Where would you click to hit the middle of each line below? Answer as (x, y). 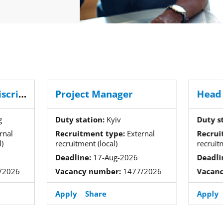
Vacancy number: (88, 171)
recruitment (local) (86, 143)
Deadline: (73, 157)
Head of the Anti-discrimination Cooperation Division (22, 94)
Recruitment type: (90, 133)
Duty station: (80, 119)
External (140, 133)
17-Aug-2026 (114, 157)
